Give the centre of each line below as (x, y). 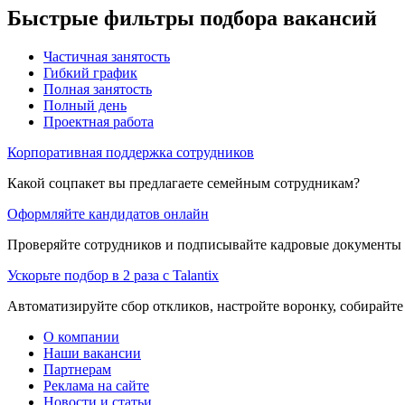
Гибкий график (90, 73)
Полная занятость (98, 89)
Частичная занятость (107, 57)
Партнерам (77, 370)
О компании (81, 337)
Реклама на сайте (96, 386)
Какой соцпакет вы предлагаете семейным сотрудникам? (184, 184)
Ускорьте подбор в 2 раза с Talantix (113, 276)
